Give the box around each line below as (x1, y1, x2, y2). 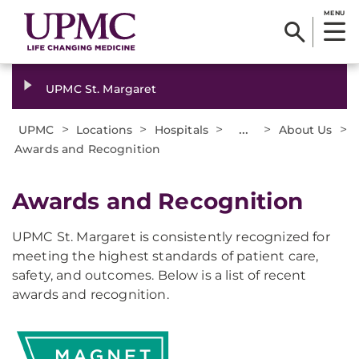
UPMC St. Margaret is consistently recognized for (12, 229, 330, 244)
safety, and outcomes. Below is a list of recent (12, 268, 307, 283)
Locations (76, 123, 133, 137)
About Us (278, 123, 333, 137)
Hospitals (154, 123, 209, 137)
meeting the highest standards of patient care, (12, 248, 319, 264)
